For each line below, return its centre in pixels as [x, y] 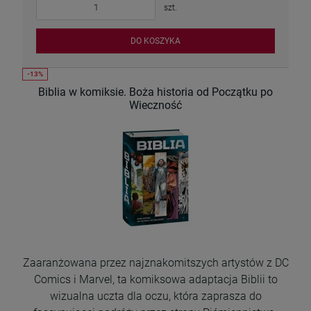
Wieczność [155, 106]
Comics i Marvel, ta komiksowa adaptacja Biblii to [155, 280]
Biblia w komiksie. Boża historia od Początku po [155, 92]
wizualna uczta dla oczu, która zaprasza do [155, 296]
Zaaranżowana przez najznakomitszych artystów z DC [155, 263]
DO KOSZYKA [155, 41]
